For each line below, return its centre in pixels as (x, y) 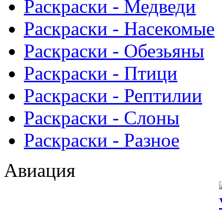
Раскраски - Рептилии (113, 95)
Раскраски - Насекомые (119, 28)
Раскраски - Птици (101, 73)
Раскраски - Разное (102, 140)
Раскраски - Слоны (102, 117)
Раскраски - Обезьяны (114, 51)
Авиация (40, 170)
